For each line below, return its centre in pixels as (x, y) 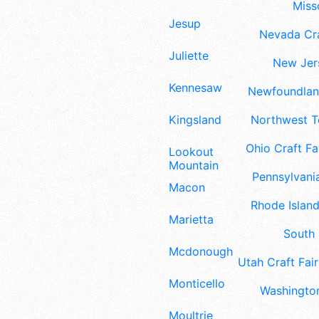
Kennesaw (195, 88)
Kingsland (195, 119)
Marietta (191, 220)
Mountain (194, 165)
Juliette (189, 56)
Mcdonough (201, 251)
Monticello (197, 283)
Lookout (191, 151)
